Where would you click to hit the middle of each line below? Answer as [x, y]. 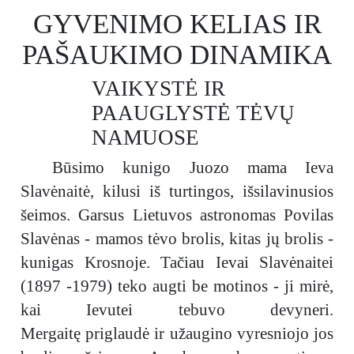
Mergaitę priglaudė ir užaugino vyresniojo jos [177, 333]
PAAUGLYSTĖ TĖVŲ [193, 113]
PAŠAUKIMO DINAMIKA [177, 55]
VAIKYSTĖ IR [158, 88]
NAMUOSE [145, 137]
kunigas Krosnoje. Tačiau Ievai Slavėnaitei [177, 262]
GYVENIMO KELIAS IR [177, 24]
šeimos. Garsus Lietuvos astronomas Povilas [177, 215]
